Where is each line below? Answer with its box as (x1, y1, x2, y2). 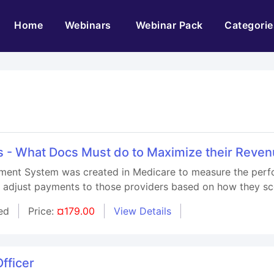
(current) (42, 18, 87, 31)
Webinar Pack (135, 19, 203, 31)
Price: (28, 204, 57, 217)
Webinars (64, 19, 114, 31)
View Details (114, 204, 172, 217)
